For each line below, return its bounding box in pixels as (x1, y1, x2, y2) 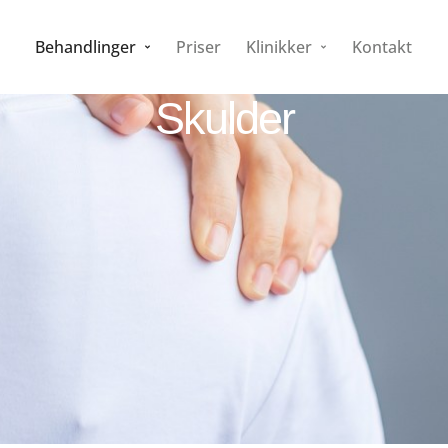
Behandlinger (35, 36, 137, 58)
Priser (176, 36, 222, 58)
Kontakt (352, 36, 413, 58)
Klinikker (246, 36, 313, 58)
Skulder (154, 93, 294, 144)
